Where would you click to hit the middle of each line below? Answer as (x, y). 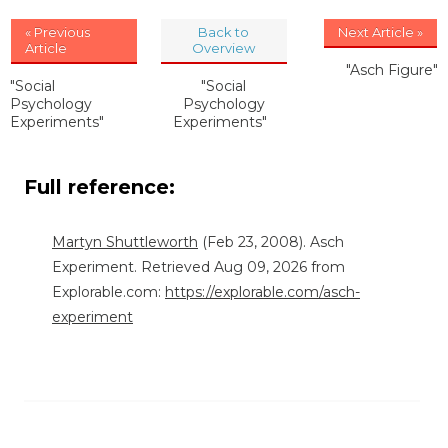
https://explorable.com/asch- (262, 292)
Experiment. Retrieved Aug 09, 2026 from (198, 267)
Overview (224, 48)
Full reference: (102, 187)
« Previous (57, 32)
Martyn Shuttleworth (125, 242)
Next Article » (380, 32)
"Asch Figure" (392, 70)
